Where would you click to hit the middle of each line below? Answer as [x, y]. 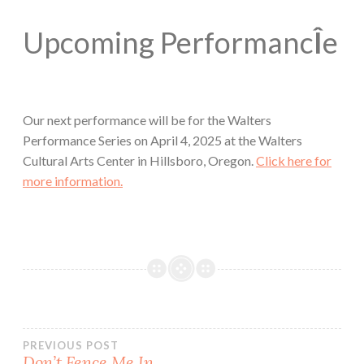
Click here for [294, 161]
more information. [73, 181]
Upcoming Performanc [168, 43]
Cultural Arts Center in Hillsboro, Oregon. [139, 161]
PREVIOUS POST [71, 346]
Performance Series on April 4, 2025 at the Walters [162, 141]
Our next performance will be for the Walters [147, 120]
